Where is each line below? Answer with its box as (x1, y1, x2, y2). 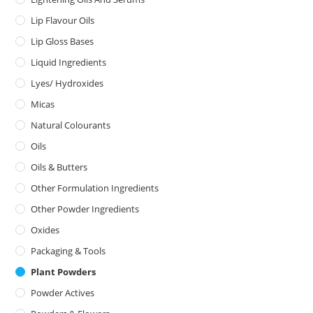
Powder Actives (31, 286, 95, 300)
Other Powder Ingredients (31, 203, 140, 216)
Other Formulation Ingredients (31, 182, 159, 195)
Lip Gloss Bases (31, 35, 94, 48)
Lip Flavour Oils (31, 14, 95, 27)
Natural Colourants (31, 119, 111, 132)
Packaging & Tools (31, 245, 106, 258)
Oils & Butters (31, 161, 88, 174)
